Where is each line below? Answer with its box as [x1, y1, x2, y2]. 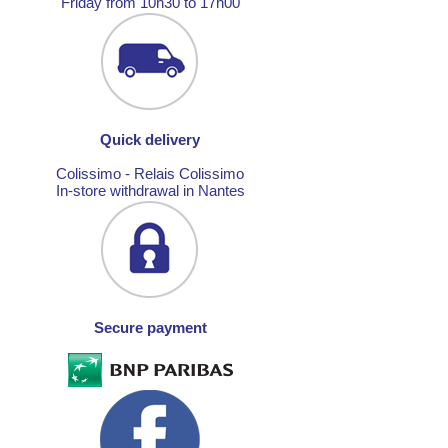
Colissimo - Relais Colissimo [56, 165, 244, 182]
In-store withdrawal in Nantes [55, 182, 245, 199]
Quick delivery [100, 131, 200, 148]
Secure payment [93, 319, 207, 336]
